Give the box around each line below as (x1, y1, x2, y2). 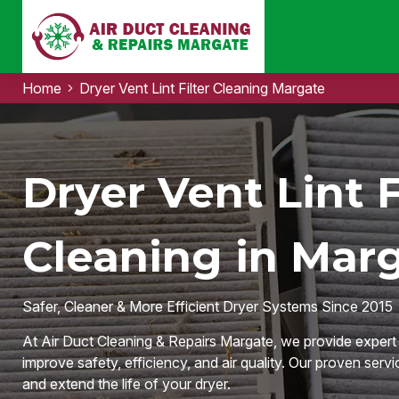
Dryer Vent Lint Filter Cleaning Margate (78, 79, 325, 97)
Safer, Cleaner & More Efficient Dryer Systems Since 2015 (21, 297, 393, 315)
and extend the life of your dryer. (21, 374, 231, 393)
